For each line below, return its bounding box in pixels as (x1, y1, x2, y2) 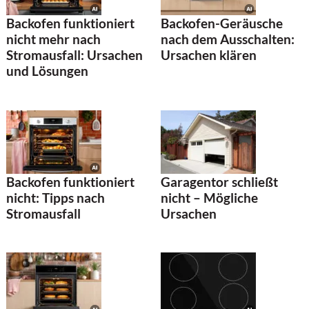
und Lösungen (6, 63, 88, 79)
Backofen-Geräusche (161, 15, 283, 32)
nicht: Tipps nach (6, 189, 105, 206)
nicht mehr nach (6, 31, 101, 48)
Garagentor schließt (161, 173, 278, 190)
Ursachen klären (161, 47, 257, 63)
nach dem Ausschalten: (161, 31, 295, 48)
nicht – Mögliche (161, 189, 258, 206)
